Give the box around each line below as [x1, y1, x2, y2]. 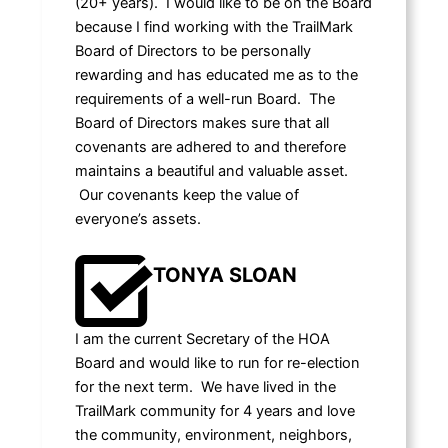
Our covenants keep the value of [74, 186, 299, 205]
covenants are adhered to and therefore [74, 138, 346, 157]
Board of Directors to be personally [74, 42, 311, 61]
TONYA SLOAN [152, 262, 297, 287]
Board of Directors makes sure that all [74, 114, 329, 133]
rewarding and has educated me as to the [74, 66, 358, 85]
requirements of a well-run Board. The [74, 90, 335, 109]
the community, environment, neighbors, [74, 425, 352, 444]
